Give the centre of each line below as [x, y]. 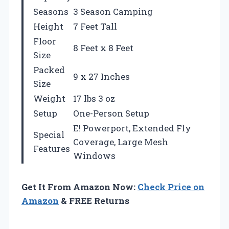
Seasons [51, 12]
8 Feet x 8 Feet [103, 48]
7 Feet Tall [95, 27]
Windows [94, 156]
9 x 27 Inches [101, 77]
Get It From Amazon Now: [79, 187]
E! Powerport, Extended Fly [132, 128]
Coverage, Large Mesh [121, 142]
